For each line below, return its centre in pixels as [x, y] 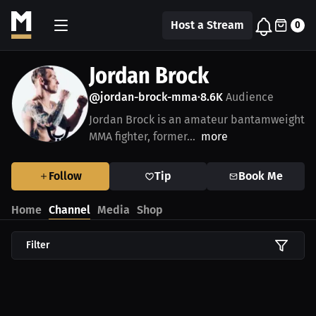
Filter [38, 245]
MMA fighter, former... [142, 136]
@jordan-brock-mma [143, 97]
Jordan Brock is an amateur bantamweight [197, 120]
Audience [248, 97]
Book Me [261, 176]
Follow [65, 176]
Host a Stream [207, 25]
